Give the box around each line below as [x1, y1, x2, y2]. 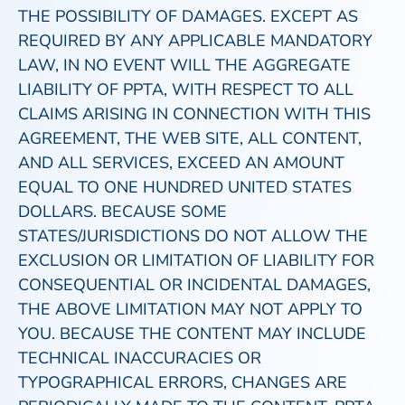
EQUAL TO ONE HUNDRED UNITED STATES [18, 176, 352, 198]
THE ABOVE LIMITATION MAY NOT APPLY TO [18, 298, 363, 320]
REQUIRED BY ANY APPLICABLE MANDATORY [18, 30, 372, 52]
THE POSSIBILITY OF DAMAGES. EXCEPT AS [18, 5, 358, 27]
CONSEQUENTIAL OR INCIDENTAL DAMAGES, [18, 274, 371, 296]
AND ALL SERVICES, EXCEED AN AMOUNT [18, 152, 344, 174]
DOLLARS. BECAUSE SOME [18, 201, 227, 222]
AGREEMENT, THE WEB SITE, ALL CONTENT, [18, 127, 362, 149]
